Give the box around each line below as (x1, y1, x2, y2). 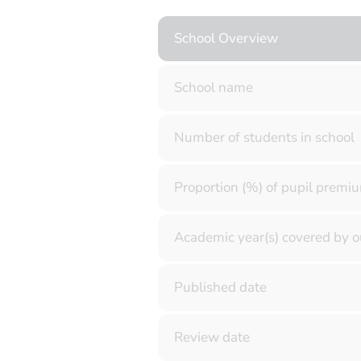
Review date (173, 328, 250, 346)
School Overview (173, 29, 278, 48)
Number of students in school (173, 128, 355, 147)
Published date (173, 278, 267, 297)
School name (173, 78, 253, 97)
